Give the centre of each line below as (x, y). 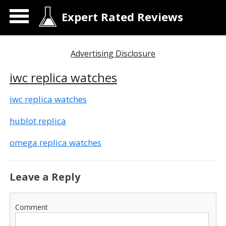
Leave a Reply (45, 177)
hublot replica (38, 121)
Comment (32, 207)
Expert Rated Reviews (122, 17)
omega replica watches (55, 143)
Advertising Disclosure (113, 53)
